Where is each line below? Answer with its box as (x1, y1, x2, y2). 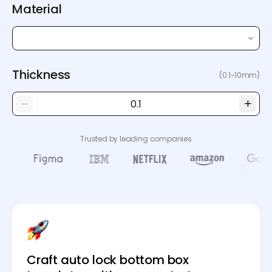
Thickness (12, 66, 71, 83)
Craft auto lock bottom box (27, 251, 189, 269)
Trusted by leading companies (80, 134, 192, 144)
